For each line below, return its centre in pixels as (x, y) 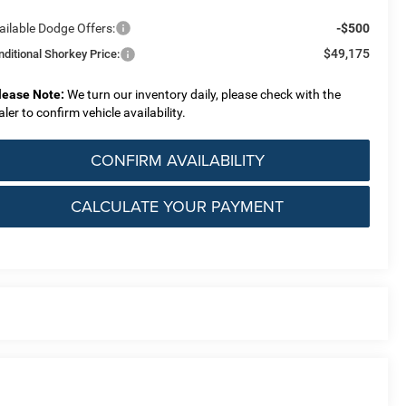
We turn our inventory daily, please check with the (203, 95)
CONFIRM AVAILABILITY (177, 160)
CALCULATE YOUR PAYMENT (177, 207)
